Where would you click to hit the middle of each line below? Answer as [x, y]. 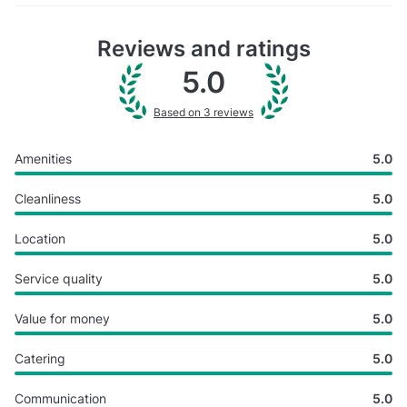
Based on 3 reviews [203, 112]
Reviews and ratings [203, 48]
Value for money [62, 318]
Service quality [59, 278]
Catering [40, 358]
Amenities [43, 158]
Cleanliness [48, 198]
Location [40, 238]
